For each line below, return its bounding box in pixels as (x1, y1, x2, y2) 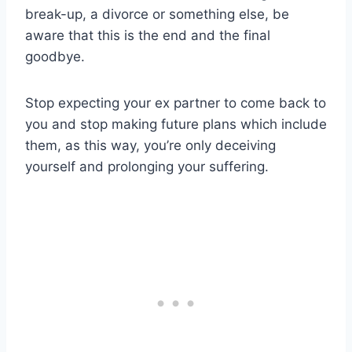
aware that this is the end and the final (25, 27, 270, 43)
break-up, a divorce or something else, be (25, 5, 289, 22)
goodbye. (25, 48, 85, 64)
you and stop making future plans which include (25, 115, 327, 132)
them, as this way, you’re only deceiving (25, 137, 276, 153)
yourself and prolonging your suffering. (25, 158, 269, 174)
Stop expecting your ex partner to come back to (25, 94, 326, 111)
